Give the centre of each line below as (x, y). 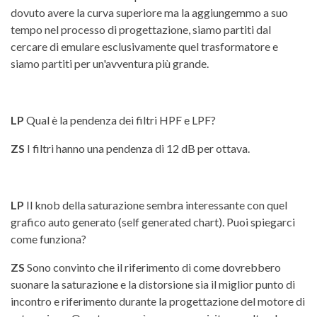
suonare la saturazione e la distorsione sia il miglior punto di (153, 284)
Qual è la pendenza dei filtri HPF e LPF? (120, 120)
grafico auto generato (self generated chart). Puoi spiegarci (153, 221)
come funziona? (48, 238)
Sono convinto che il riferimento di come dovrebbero (153, 267)
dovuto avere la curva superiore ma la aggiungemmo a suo (149, 12)
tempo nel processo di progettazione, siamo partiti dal (141, 29)
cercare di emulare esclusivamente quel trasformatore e (144, 46)
